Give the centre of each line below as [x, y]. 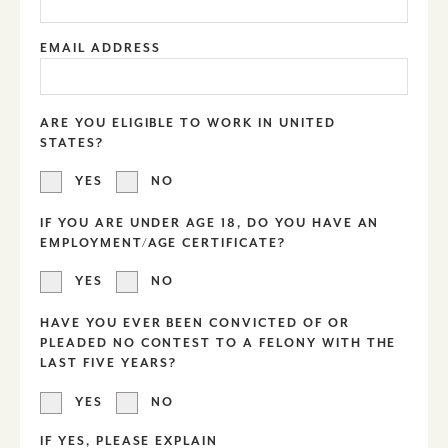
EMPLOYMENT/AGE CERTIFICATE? [163, 242]
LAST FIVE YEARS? [109, 362]
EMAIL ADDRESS [100, 48]
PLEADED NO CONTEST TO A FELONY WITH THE [218, 342]
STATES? [72, 142]
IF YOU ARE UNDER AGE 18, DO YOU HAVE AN [210, 222]
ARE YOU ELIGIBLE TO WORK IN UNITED [188, 122]
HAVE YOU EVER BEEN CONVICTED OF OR [195, 322]
